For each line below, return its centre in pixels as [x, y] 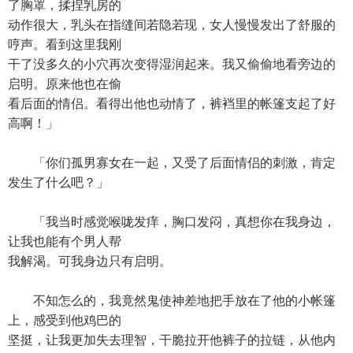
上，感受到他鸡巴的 [65, 320]
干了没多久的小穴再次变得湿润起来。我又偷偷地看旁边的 [172, 64]
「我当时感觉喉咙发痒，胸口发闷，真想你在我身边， [172, 222]
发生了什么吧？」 [58, 182]
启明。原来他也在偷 [65, 84]
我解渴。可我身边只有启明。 [90, 261]
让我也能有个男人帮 [65, 242]
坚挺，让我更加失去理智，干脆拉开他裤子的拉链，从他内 [172, 340]
